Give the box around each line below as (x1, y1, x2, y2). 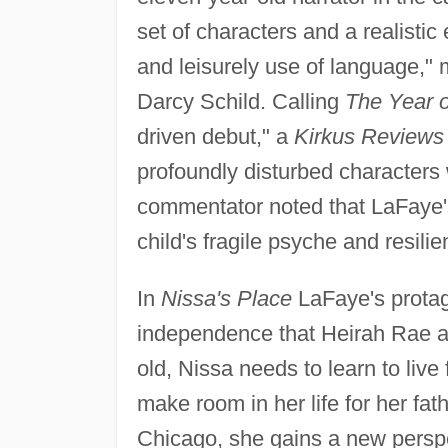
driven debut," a (136, 124, 294, 150)
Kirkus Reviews (293, 124, 444, 150)
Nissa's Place (160, 286, 292, 312)
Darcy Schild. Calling (136, 89, 345, 115)
